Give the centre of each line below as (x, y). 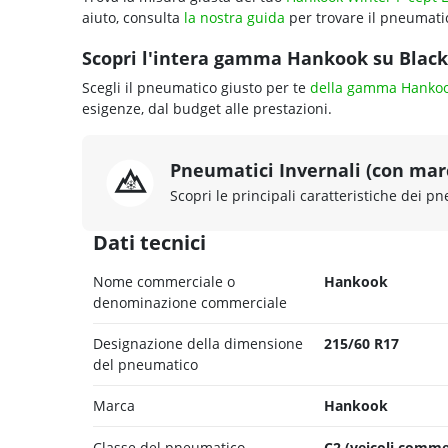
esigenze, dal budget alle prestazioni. (207, 108)
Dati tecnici (149, 242)
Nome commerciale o (164, 281)
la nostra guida (234, 17)
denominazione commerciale (190, 302)
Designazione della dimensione (198, 344)
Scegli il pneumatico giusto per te (196, 87)
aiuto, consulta (133, 17)
